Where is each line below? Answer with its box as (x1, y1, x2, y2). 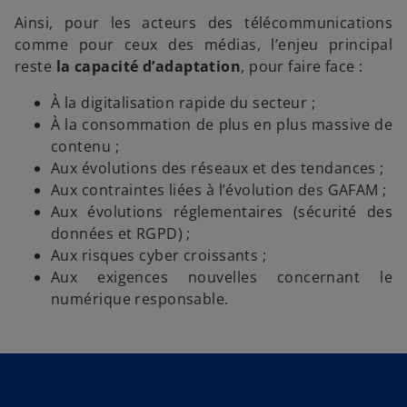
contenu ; (51, 136, 124, 157)
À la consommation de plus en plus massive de (51, 114, 392, 135)
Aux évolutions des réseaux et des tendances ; (51, 158, 389, 179)
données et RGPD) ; (51, 223, 191, 244)
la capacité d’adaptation (55, 56, 242, 77)
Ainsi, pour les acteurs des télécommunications (15, 13, 392, 34)
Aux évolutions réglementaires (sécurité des (51, 202, 392, 223)
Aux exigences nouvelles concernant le (51, 267, 392, 288)
